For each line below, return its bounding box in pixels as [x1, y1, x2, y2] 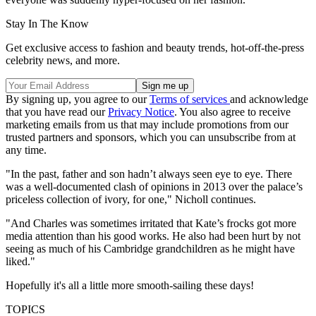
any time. [6, 144, 47, 157]
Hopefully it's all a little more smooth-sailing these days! [6, 279, 254, 292]
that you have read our [6, 106, 108, 119]
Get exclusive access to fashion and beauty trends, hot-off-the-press [6, 42, 304, 54]
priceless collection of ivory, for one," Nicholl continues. [6, 193, 256, 206]
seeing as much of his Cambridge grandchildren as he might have [6, 243, 295, 255]
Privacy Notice [108, 106, 174, 119]
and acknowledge [230, 93, 308, 106]
